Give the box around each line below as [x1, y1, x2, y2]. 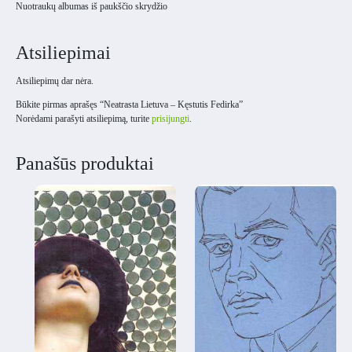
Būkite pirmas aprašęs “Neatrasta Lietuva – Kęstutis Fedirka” [16, 98, 243, 110]
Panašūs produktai [16, 152, 154, 174]
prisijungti [152, 112, 189, 124]
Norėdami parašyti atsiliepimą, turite [16, 112, 152, 124]
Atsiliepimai [16, 42, 111, 63]
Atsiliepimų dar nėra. [16, 75, 93, 86]
